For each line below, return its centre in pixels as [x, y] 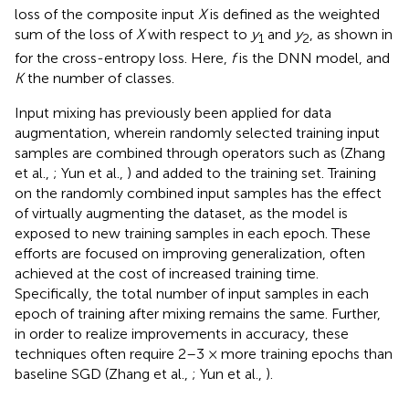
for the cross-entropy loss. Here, [123, 58]
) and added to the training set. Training [252, 173]
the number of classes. [99, 79]
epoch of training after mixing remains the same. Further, [198, 314]
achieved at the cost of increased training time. [167, 274]
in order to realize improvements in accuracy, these [182, 334]
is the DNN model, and [313, 58]
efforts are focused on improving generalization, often [190, 254]
